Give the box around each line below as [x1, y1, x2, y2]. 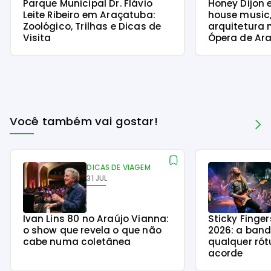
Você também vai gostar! [10, 114, 158, 129]
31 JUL [87, 172, 108, 183]
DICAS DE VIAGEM [87, 162, 151, 172]
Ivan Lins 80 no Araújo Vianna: [22, 212, 169, 225]
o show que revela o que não [22, 223, 162, 237]
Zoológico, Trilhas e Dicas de [22, 19, 162, 33]
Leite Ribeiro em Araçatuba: [22, 8, 155, 21]
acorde [207, 246, 243, 260]
